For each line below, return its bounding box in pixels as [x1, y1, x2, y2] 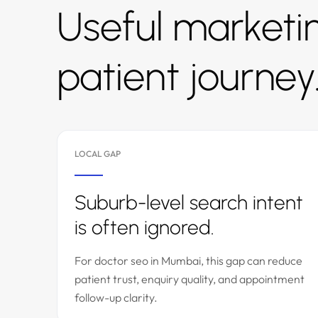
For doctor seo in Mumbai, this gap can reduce [75, 253, 302, 268]
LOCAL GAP [75, 148, 121, 159]
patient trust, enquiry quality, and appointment [75, 272, 305, 286]
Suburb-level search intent [75, 190, 303, 214]
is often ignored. [75, 215, 214, 239]
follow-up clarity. [75, 290, 158, 305]
